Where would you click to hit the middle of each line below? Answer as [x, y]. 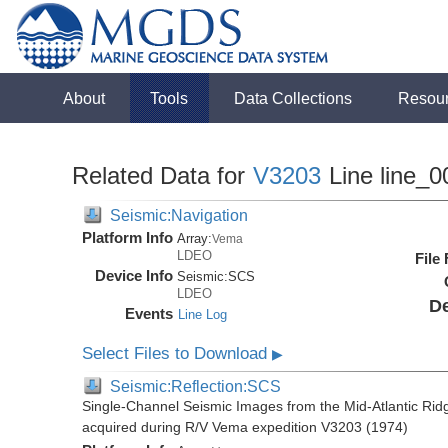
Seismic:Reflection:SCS [196, 386]
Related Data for [162, 175]
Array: [195, 238]
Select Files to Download [177, 353]
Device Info [134, 275]
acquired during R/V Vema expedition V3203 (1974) [245, 428]
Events [149, 313]
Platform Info [128, 237]
